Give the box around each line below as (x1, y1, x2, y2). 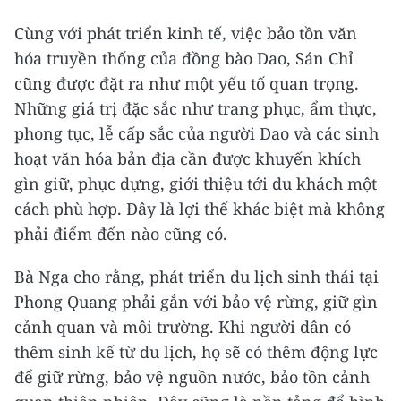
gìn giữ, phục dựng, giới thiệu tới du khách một (14, 173, 377, 195)
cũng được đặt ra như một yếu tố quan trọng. (14, 73, 359, 95)
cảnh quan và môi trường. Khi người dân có (14, 316, 351, 338)
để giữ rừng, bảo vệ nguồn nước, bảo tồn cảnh (14, 366, 370, 388)
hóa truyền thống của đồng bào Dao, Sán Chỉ (14, 47, 354, 70)
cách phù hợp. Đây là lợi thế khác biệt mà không (14, 198, 385, 220)
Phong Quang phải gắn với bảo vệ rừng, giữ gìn (14, 291, 378, 313)
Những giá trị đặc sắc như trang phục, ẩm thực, (14, 98, 377, 120)
